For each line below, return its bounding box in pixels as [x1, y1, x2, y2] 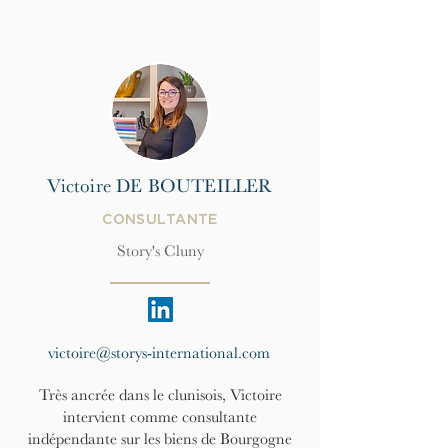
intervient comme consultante [63, 408, 257, 426]
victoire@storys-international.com [48, 344, 270, 362]
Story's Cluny [116, 242, 204, 260]
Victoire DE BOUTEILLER [47, 175, 273, 197]
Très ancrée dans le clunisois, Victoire [38, 386, 282, 404]
